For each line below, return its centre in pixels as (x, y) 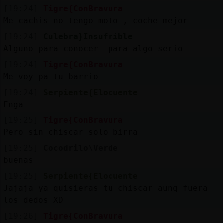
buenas (18, 160)
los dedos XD (33, 200)
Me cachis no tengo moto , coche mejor (95, 20)
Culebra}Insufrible (88, 36)
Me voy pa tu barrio (51, 76)
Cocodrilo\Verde (80, 148)
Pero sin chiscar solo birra (70, 132)
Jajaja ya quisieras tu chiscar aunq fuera (105, 188)
